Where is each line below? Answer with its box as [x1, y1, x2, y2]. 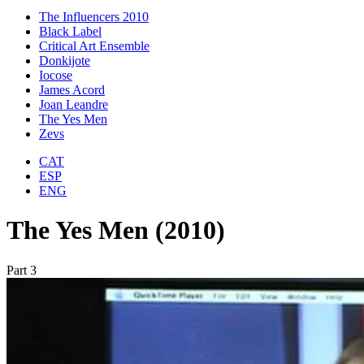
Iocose [39, 67, 72, 82]
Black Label [39, 24, 102, 38]
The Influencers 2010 [39, 9, 149, 24]
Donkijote [39, 53, 90, 67]
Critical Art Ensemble [39, 38, 149, 53]
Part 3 [6, 262, 37, 277]
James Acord [39, 82, 105, 97]
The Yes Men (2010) [6, 215, 225, 245]
